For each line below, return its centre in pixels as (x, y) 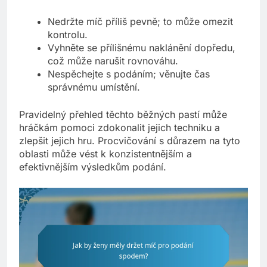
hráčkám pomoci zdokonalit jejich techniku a (119, 127)
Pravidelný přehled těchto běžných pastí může (123, 114)
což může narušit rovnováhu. (113, 60)
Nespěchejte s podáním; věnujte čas (129, 74)
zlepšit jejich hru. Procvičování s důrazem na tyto (130, 140)
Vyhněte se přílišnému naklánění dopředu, (142, 47)
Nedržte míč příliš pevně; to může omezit (140, 21)
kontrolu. (68, 34)
